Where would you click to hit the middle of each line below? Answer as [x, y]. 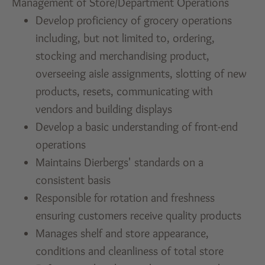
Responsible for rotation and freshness [125, 197]
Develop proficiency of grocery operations [134, 20]
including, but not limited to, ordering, [125, 38]
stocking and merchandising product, [123, 55]
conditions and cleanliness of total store [130, 251]
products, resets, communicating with [125, 91]
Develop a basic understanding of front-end [137, 126]
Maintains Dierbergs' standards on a [120, 162]
